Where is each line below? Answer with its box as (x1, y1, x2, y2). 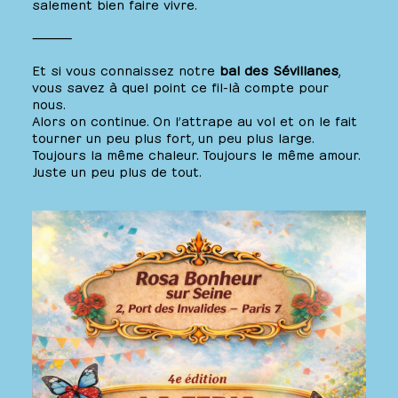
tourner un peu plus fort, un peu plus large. (32, 128, 314, 146)
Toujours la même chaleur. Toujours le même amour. (32, 145, 361, 163)
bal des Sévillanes (219, 60, 338, 78)
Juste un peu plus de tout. (32, 162, 202, 179)
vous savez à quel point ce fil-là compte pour (32, 77, 329, 95)
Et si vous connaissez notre (32, 60, 219, 78)
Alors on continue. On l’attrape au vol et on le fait (32, 111, 357, 129)
